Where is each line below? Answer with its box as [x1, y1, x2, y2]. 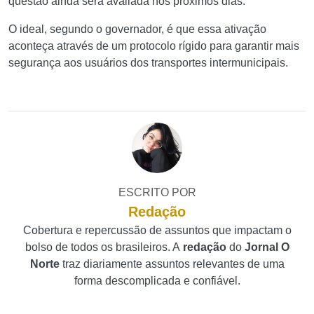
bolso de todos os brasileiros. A [25, 241, 183, 253]
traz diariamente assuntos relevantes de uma [62, 258, 285, 270]
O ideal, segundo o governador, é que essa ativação [8, 23, 266, 35]
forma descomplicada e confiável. [74, 275, 240, 287]
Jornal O [244, 241, 289, 253]
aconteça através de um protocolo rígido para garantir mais [8, 40, 299, 52]
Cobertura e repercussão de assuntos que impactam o [22, 224, 292, 236]
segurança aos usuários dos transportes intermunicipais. [8, 57, 288, 69]
